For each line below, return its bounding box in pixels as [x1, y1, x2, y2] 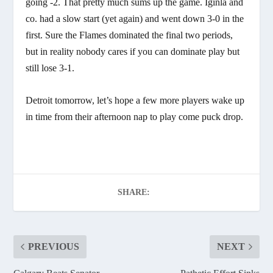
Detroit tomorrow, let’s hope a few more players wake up [26, 94, 245, 105]
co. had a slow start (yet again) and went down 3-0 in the [26, 13, 244, 24]
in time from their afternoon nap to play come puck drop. [26, 111, 244, 122]
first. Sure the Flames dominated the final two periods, [26, 30, 233, 40]
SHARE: [117, 187, 150, 197]
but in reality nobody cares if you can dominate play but [26, 46, 240, 57]
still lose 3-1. [26, 63, 75, 73]
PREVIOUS [28, 241, 80, 252]
